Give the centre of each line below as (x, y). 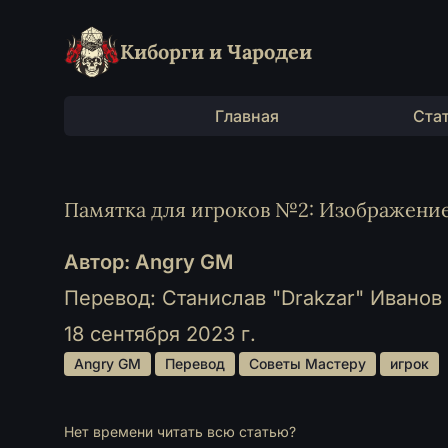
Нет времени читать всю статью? (180, 431)
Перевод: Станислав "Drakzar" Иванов (253, 298)
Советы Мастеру (309, 363)
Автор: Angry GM (148, 262)
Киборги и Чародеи (216, 51)
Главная (246, 116)
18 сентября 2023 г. (160, 334)
